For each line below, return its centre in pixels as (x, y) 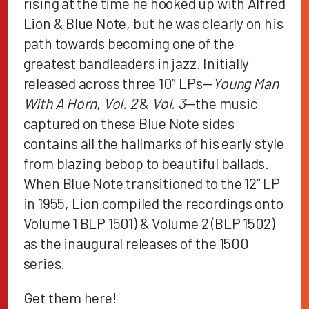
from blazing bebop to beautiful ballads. (146, 163)
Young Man (246, 83)
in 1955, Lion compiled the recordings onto (153, 203)
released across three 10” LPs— (118, 83)
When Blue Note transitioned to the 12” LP (151, 183)
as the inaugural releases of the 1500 (136, 243)
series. (44, 263)
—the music (221, 103)
